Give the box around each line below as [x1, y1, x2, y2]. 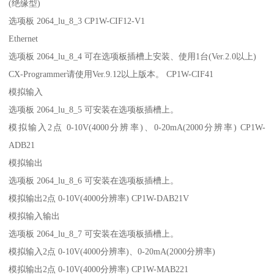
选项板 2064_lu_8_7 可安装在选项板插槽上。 [9, 228, 182, 239]
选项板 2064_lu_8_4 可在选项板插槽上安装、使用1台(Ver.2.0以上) [9, 51, 259, 61]
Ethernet [9, 33, 41, 43]
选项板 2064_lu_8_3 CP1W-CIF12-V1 [9, 15, 146, 26]
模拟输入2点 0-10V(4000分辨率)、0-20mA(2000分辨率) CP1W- [9, 122, 265, 132]
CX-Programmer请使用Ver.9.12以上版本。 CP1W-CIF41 [9, 68, 214, 79]
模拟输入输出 [9, 210, 63, 221]
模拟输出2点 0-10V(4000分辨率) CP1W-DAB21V [9, 193, 190, 203]
